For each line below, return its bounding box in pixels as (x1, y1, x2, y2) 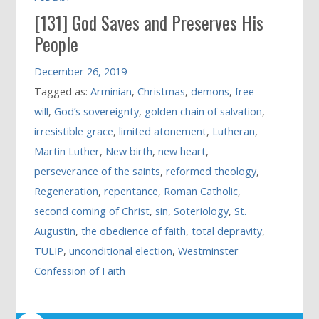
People (34, 31, 79, 58)
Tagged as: (34, 85, 91, 99)
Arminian (90, 85, 132, 99)
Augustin (34, 224, 76, 239)
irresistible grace (34, 125, 114, 139)
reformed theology (166, 164, 257, 179)
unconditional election (69, 244, 173, 258)
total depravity (192, 224, 263, 239)
